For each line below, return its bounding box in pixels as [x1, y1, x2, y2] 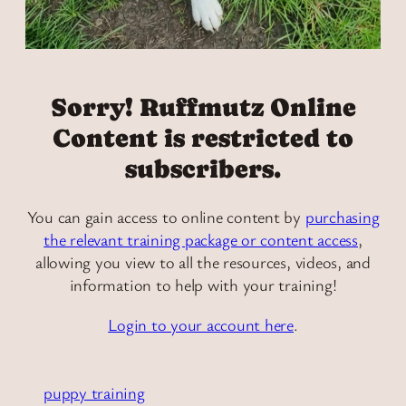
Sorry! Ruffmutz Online [50, 92, 356, 122]
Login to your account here [108, 313, 294, 335]
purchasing [304, 206, 380, 228]
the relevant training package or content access [43, 228, 358, 251]
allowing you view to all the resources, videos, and [35, 251, 371, 274]
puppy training [43, 381, 145, 403]
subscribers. [125, 153, 281, 184]
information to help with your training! [69, 274, 337, 296]
